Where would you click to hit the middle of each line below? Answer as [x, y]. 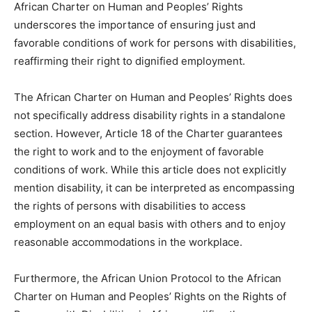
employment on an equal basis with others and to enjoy [150, 224]
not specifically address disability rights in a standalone [150, 115]
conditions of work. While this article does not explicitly [150, 169]
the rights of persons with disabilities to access [130, 205]
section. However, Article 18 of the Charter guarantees [148, 133]
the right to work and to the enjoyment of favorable [139, 151]
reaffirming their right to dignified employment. [130, 61]
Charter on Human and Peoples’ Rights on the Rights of [150, 296]
